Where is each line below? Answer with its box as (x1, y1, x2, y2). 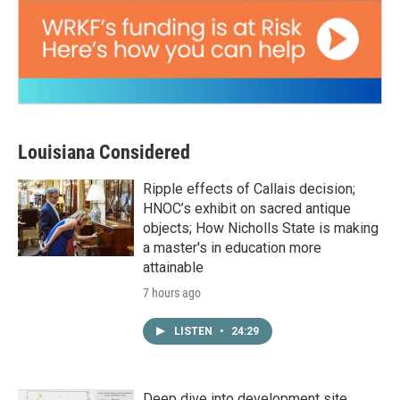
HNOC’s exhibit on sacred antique (143, 200, 351, 218)
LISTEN (174, 325, 215, 338)
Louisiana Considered (18, 141, 190, 164)
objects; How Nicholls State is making (143, 220, 379, 237)
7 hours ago (143, 286, 201, 301)
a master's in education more (143, 239, 321, 257)
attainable (143, 259, 204, 277)
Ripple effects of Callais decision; (143, 180, 355, 198)
